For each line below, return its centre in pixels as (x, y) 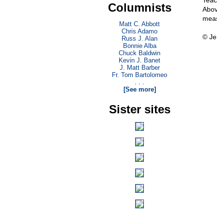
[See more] (139, 89)
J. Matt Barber (139, 68)
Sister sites (139, 109)
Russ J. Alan (139, 39)
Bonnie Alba (139, 46)
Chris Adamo (139, 31)
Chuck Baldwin (139, 53)
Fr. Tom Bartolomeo (139, 75)
